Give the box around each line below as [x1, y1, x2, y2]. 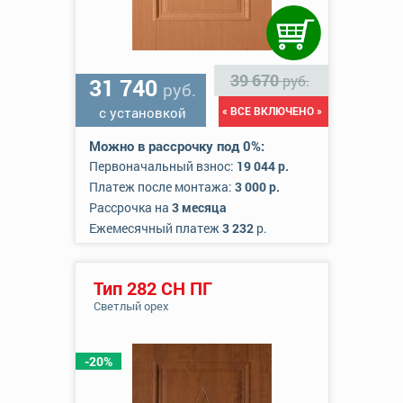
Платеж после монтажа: [88, 178, 235, 195]
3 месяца [171, 199, 227, 216]
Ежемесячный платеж [88, 219, 222, 237]
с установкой [99, 103, 186, 121]
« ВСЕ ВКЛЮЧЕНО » [221, 103, 322, 118]
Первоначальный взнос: [88, 157, 237, 175]
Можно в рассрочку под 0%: [88, 137, 264, 155]
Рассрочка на [88, 199, 172, 216]
